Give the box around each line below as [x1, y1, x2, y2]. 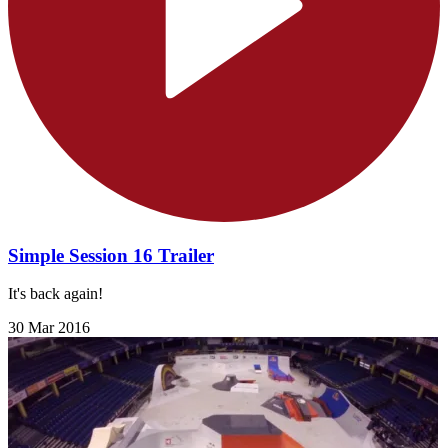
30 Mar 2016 [8, 319, 90, 337]
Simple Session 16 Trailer [8, 244, 214, 266]
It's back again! [8, 285, 103, 303]
